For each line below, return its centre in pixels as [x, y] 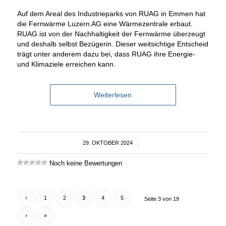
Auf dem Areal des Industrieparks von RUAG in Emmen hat [111, 14]
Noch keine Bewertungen [84, 163]
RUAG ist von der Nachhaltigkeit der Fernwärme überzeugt [111, 34]
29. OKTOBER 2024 [107, 143]
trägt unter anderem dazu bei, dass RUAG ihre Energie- [106, 54]
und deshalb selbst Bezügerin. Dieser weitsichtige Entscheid [112, 44]
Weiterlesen [113, 95]
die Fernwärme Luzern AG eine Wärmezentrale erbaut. [105, 24]
